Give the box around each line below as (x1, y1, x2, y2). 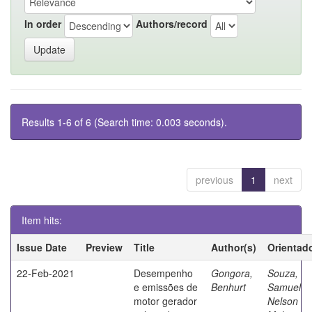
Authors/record (136, 17, 208, 31)
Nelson (267, 293, 298, 308)
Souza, (267, 265, 298, 280)
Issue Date (17, 240, 67, 254)
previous (196, 172, 233, 187)
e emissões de (134, 279, 198, 294)
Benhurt (211, 279, 246, 294)
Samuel (267, 279, 301, 294)
